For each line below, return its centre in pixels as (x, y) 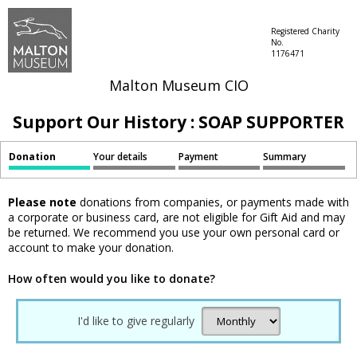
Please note (42, 202)
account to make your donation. (91, 248)
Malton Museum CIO (178, 85)
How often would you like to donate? (112, 279)
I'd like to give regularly (135, 321)
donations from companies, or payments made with (213, 202)
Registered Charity (305, 31)
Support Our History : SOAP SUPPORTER (178, 122)
